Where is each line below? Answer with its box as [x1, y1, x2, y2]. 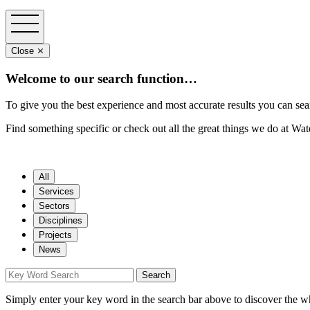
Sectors [39, 201, 70, 212]
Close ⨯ [11, 46, 44, 56]
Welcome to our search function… [6, 71, 197, 86]
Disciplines [39, 215, 82, 226]
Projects [39, 230, 72, 241]
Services [39, 186, 74, 197]
